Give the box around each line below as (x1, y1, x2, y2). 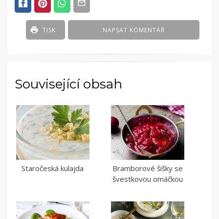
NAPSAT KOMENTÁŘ (103, 26, 165, 35)
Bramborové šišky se (112, 163, 183, 174)
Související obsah (15, 76, 122, 92)
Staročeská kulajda (22, 163, 84, 174)
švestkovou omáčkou (112, 174, 183, 184)
